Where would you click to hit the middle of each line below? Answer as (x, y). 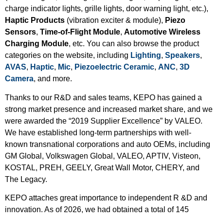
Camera (19, 79)
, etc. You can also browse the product (134, 44)
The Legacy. (26, 179)
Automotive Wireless (162, 32)
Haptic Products (35, 20)
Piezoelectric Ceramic (114, 67)
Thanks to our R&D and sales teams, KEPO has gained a (103, 97)
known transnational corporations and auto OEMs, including (108, 144)
